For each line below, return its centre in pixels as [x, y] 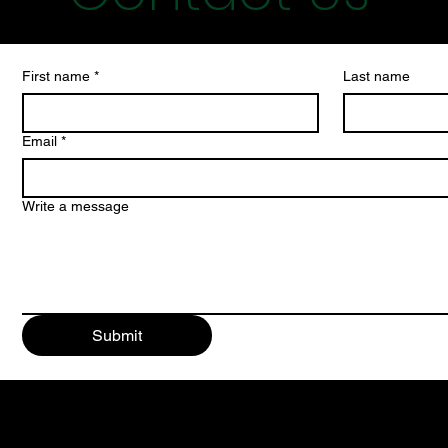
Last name [376, 75]
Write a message [75, 205]
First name [56, 75]
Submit [117, 335]
